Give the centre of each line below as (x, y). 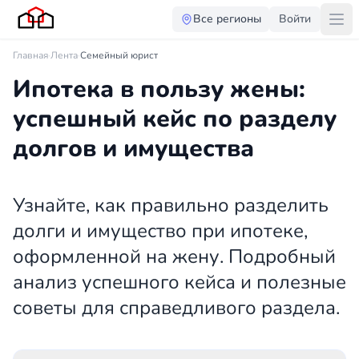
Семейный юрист (119, 55)
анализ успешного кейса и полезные (179, 282)
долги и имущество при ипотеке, (160, 231)
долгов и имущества (133, 149)
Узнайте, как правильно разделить (171, 205)
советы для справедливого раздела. (176, 308)
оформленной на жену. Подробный (174, 256)
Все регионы (227, 19)
